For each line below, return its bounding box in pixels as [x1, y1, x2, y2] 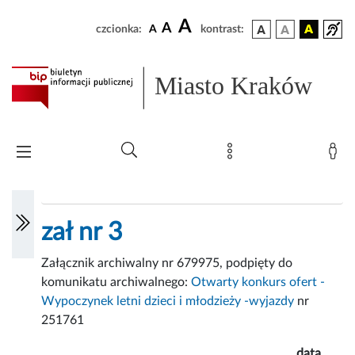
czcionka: [96, 24, 142, 35]
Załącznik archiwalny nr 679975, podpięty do [41, 257, 293, 270]
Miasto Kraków [155, 71, 313, 101]
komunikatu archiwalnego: [41, 276, 192, 289]
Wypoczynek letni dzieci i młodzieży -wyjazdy [41, 295, 295, 308]
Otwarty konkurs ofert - [191, 276, 326, 289]
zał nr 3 [41, 219, 124, 246]
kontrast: [200, 24, 244, 35]
